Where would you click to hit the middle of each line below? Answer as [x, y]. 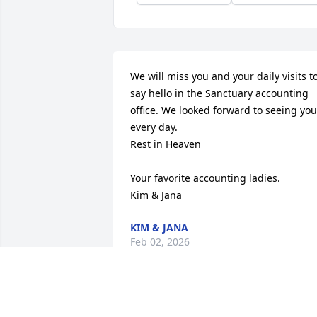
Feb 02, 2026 [160, 241]
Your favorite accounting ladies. [207, 178]
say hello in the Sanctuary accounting [219, 93]
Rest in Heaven [166, 144]
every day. [154, 127]
